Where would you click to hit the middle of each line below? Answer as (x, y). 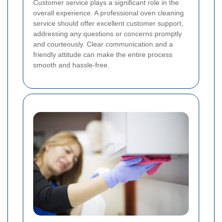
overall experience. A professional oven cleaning (109, 13)
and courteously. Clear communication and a (103, 44)
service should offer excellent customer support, (108, 23)
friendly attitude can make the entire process (103, 54)
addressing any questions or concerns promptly (108, 33)
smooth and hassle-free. (71, 65)
